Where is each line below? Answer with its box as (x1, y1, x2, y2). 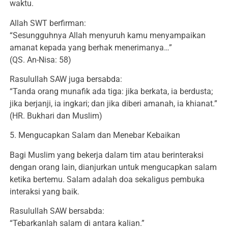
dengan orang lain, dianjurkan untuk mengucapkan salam (10, 162, 217, 172)
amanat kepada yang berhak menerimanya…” (10, 42, 172, 52)
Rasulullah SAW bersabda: (10, 206, 104, 216)
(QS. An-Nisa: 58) (10, 54, 71, 65)
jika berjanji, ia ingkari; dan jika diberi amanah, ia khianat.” (10, 98, 217, 108)
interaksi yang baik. (10, 186, 79, 196)
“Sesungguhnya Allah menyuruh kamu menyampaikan (10, 30, 206, 40)
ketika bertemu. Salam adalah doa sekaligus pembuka (10, 174, 205, 184)
